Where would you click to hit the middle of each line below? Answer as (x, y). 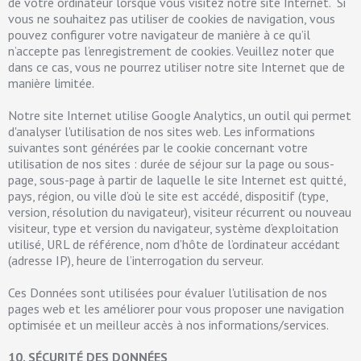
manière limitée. (52, 83)
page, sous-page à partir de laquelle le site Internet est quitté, (177, 180)
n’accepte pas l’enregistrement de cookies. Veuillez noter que (171, 51)
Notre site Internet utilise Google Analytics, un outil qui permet (180, 115)
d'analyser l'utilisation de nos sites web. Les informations (162, 131)
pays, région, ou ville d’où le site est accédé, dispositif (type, (168, 196)
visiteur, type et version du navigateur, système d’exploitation (173, 228)
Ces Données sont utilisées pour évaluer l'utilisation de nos (168, 293)
